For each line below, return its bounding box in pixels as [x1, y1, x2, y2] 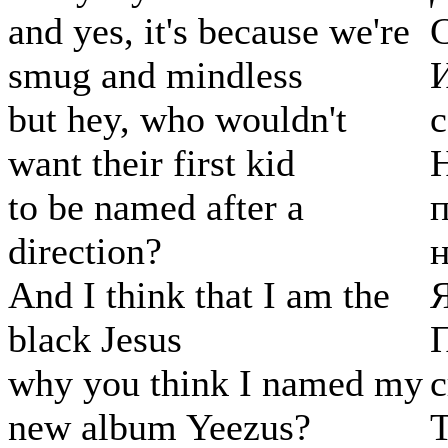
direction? [8, 230, 162, 273]
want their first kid [8, 142, 295, 185]
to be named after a [8, 186, 304, 229]
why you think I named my [8, 362, 423, 405]
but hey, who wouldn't [8, 98, 347, 141]
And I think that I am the [8, 274, 390, 317]
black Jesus [8, 318, 182, 361]
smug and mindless [8, 54, 303, 97]
